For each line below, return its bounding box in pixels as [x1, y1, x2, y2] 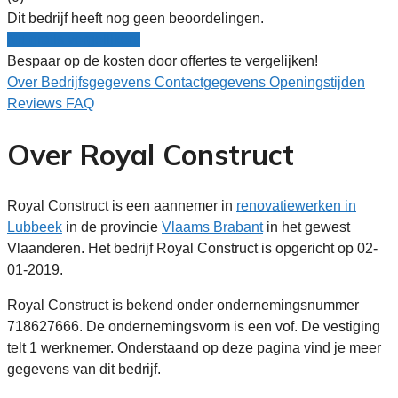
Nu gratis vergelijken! [7, 31, 140, 47]
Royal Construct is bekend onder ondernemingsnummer [7, 297, 359, 313]
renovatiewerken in [236, 197, 356, 213]
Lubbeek [7, 219, 62, 235]
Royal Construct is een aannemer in [7, 197, 236, 213]
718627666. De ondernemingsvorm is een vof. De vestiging [7, 318, 380, 334]
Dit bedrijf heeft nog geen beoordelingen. [7, 10, 264, 26]
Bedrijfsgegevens [41, 74, 155, 90]
